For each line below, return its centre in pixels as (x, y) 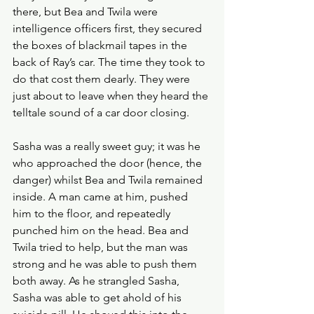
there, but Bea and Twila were (87, 12)
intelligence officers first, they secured (109, 28)
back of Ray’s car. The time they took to (110, 62)
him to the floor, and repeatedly (93, 213)
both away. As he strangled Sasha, (97, 281)
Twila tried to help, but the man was (102, 247)
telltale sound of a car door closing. (102, 112)
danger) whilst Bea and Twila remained (109, 180)
